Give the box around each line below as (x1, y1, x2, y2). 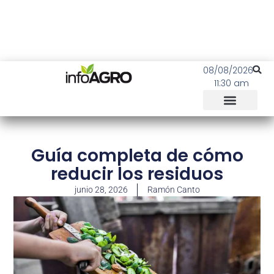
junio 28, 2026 (74, 185, 128, 194)
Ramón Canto (147, 185, 200, 194)
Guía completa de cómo (31, 144, 243, 168)
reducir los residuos (51, 162, 223, 186)
